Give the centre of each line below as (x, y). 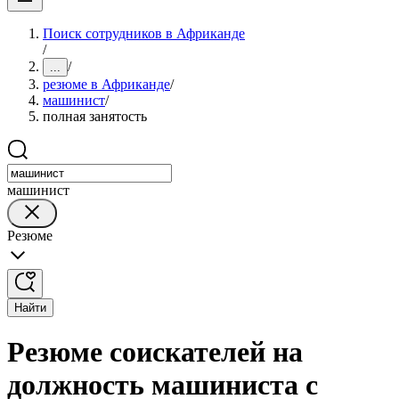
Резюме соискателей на (155, 352)
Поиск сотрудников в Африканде (144, 33)
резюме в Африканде (106, 84)
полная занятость (95, 116)
